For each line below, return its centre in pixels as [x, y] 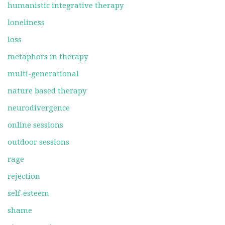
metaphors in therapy [48, 57]
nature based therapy [47, 91]
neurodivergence [39, 108]
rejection [24, 176]
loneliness [26, 23]
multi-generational [43, 74]
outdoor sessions [38, 142]
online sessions [35, 125]
